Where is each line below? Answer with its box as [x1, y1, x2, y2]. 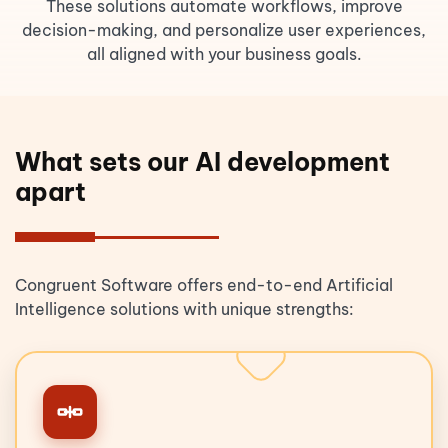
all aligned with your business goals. [86, 44, 362, 64]
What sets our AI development [15, 145, 390, 178]
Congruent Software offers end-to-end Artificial [15, 274, 393, 295]
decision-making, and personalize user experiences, [22, 20, 426, 40]
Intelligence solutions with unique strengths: [15, 298, 354, 319]
